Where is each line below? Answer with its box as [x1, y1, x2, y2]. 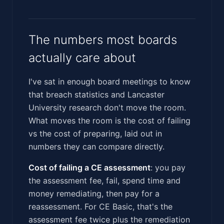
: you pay [150, 162, 185, 172]
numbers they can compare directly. [28, 141, 164, 151]
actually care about [28, 50, 136, 65]
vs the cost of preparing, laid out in [28, 128, 162, 138]
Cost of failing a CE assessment [28, 162, 150, 172]
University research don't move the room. [28, 102, 186, 112]
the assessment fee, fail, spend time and [28, 175, 180, 185]
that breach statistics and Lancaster [28, 89, 164, 99]
